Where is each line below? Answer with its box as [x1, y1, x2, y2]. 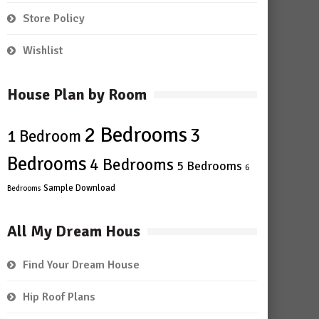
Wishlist [23, 43, 63, 58]
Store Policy [23, 11, 85, 26]
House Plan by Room [7, 85, 147, 104]
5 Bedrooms [177, 158, 242, 174]
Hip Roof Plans [23, 290, 95, 304]
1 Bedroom [7, 127, 81, 147]
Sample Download [43, 182, 115, 194]
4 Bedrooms [90, 155, 174, 175]
